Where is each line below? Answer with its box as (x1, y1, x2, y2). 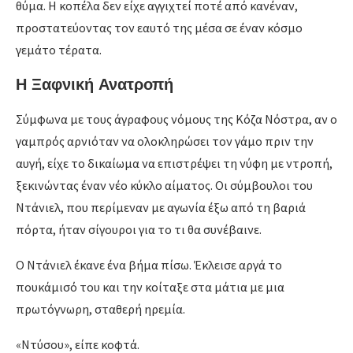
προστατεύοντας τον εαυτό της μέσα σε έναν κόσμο (16, 20, 303, 35)
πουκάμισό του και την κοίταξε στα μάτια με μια (16, 279, 284, 295)
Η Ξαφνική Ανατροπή (16, 75, 173, 94)
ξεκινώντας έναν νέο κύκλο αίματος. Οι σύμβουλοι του (16, 177, 313, 193)
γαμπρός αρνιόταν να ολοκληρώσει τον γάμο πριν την (16, 133, 314, 149)
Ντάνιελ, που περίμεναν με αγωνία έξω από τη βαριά (16, 199, 306, 215)
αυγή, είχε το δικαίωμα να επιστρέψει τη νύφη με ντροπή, (16, 155, 333, 171)
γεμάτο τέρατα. (16, 42, 102, 58)
